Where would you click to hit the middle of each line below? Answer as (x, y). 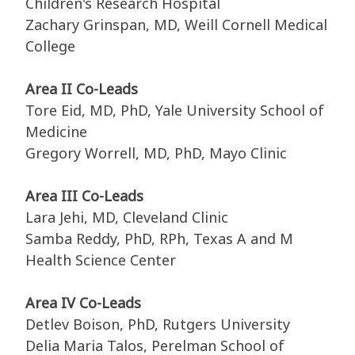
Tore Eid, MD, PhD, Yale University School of (175, 111)
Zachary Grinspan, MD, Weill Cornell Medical (176, 25)
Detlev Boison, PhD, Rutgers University (158, 324)
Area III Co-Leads (84, 196)
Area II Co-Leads (82, 89)
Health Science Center (101, 260)
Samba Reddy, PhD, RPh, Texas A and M (159, 239)
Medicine (56, 132)
